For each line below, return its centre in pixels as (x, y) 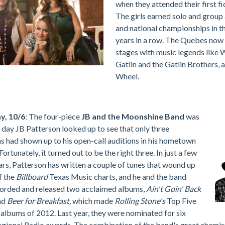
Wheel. (127, 76)
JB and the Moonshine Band (134, 116)
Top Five (182, 201)
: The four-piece (53, 116)
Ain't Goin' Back (174, 189)
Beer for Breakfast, (40, 201)
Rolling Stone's (141, 201)
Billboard (33, 177)
